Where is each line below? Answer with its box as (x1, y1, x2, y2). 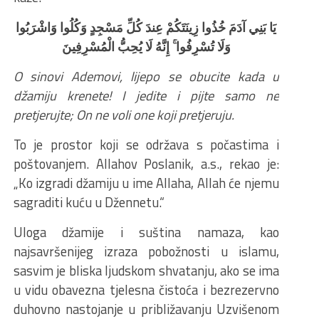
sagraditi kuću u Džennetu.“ (13, 192, 164, 212)
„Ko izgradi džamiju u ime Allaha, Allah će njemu (13, 172, 279, 193)
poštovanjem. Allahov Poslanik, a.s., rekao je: (13, 153, 279, 174)
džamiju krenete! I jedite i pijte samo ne (13, 85, 279, 105)
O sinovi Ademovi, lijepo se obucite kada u (13, 66, 279, 86)
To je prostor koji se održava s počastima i (13, 134, 279, 155)
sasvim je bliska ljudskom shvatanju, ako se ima (13, 260, 279, 281)
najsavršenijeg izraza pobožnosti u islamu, (13, 241, 279, 261)
